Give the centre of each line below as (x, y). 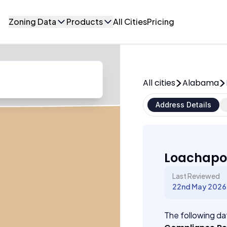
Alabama (201, 83)
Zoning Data (32, 22)
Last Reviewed (196, 176)
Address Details (184, 105)
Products (85, 22)
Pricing (161, 22)
